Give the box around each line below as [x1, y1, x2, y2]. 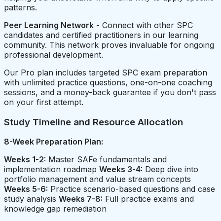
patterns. [4, 2, 37, 12]
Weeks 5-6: [4, 184, 48, 194]
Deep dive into [143, 164, 198, 175]
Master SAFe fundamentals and [46, 154, 167, 165]
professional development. [4, 49, 103, 60]
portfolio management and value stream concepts [4, 174, 191, 184]
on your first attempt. [4, 97, 83, 107]
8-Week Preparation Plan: [4, 137, 103, 147]
